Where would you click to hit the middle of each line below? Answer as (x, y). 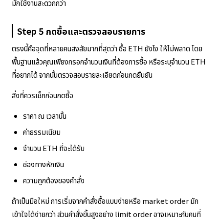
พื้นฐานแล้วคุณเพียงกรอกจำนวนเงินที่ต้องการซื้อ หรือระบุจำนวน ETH (109, 61)
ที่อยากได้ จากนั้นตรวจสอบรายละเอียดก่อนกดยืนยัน (82, 74)
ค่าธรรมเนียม (42, 131)
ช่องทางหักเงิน (43, 164)
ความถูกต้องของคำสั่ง (54, 180)
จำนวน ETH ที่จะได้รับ (54, 148)
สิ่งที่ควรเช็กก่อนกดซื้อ (43, 95)
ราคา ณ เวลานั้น (44, 115)
